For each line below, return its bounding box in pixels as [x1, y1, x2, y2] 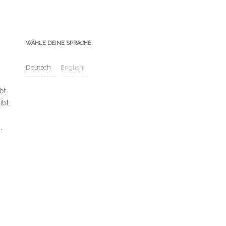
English [61, 64, 83, 71]
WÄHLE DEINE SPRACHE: [26, 40, 93, 46]
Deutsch [26, 64, 51, 71]
